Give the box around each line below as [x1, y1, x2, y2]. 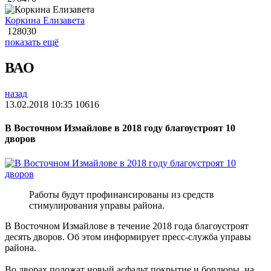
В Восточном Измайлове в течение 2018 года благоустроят [5, 220, 249, 231]
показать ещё [5, 37, 59, 48]
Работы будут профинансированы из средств [29, 189, 214, 200]
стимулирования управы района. [29, 200, 165, 211]
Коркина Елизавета [5, 15, 85, 26]
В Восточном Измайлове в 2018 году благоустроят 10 [5, 123, 235, 134]
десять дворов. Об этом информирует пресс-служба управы [5, 231, 251, 242]
